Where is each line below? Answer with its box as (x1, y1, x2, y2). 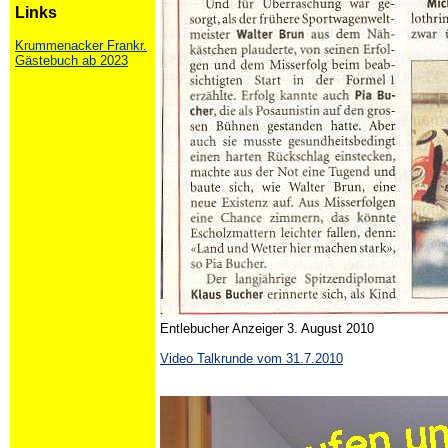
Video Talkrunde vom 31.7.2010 (160, 351, 343, 366)
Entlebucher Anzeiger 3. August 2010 (160, 321, 378, 336)
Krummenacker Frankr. (15, 38, 147, 53)
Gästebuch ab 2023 (15, 53, 128, 68)
